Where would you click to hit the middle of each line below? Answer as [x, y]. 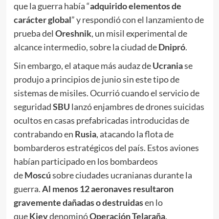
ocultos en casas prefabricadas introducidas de [101, 120]
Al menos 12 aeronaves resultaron [108, 189]
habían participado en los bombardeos [86, 162]
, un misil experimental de [139, 33]
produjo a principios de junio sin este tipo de [96, 79]
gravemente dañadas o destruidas [78, 203]
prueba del [34, 33]
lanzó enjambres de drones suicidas [138, 107]
